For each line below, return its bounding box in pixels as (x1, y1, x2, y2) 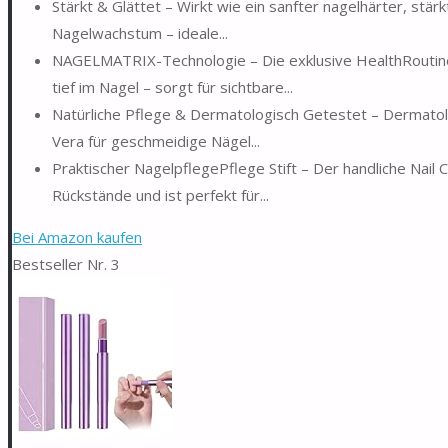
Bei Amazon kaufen (12, 226, 142, 247)
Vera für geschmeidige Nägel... (52, 130, 260, 151)
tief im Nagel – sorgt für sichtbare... (52, 76, 293, 97)
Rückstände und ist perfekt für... (52, 184, 269, 205)
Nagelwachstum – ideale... (52, 22, 228, 43)
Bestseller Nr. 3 (12, 253, 120, 274)
